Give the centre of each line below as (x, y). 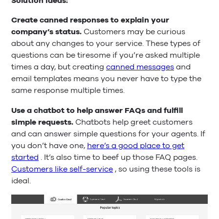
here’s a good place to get (136, 145)
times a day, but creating (59, 67)
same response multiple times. (68, 91)
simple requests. (43, 122)
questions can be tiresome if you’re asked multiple (106, 55)
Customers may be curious (134, 32)
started (25, 157)
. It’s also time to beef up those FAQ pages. (118, 157)
